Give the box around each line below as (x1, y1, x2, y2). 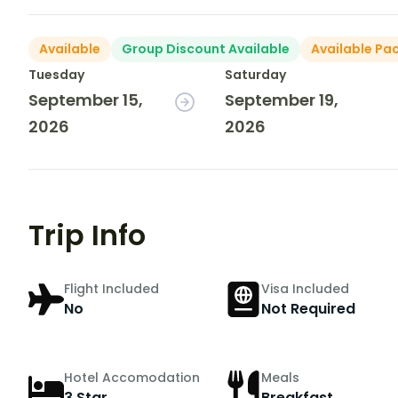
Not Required (260, 298, 355, 319)
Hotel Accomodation (64, 368, 200, 386)
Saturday (225, 66, 287, 84)
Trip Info (28, 215, 146, 256)
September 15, (28, 89, 143, 112)
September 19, (225, 89, 339, 112)
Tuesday (28, 66, 84, 84)
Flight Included (64, 279, 159, 298)
